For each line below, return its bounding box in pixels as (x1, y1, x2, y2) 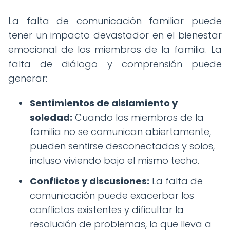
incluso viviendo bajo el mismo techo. (30, 154, 199, 167)
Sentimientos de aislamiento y (30, 97, 178, 109)
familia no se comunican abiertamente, (30, 125, 211, 138)
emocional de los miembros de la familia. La (8, 43, 222, 56)
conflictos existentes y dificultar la (30, 203, 184, 216)
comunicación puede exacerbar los (30, 189, 194, 202)
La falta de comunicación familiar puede (8, 14, 222, 27)
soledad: (30, 111, 72, 124)
